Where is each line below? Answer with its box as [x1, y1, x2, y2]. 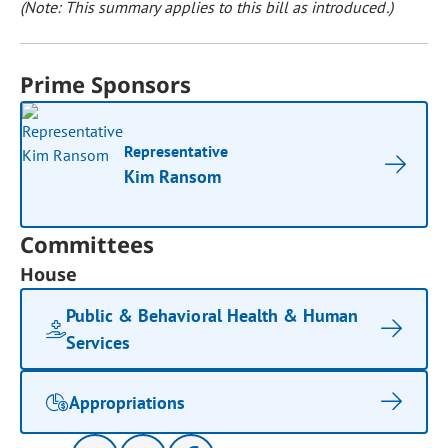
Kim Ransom [124, 165, 222, 188]
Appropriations [69, 390, 186, 414]
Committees [20, 229, 155, 259]
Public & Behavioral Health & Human [66, 304, 359, 327]
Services [66, 331, 131, 354]
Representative [124, 141, 229, 161]
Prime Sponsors [20, 69, 192, 99]
